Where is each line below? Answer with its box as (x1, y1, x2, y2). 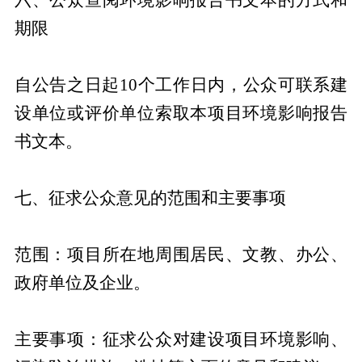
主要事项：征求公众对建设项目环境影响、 (14, 330, 348, 348)
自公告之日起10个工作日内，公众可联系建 (14, 75, 348, 94)
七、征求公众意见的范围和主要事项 (14, 188, 286, 207)
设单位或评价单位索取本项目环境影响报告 (14, 103, 348, 122)
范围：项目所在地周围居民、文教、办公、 (14, 245, 348, 263)
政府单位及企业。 (14, 273, 150, 292)
